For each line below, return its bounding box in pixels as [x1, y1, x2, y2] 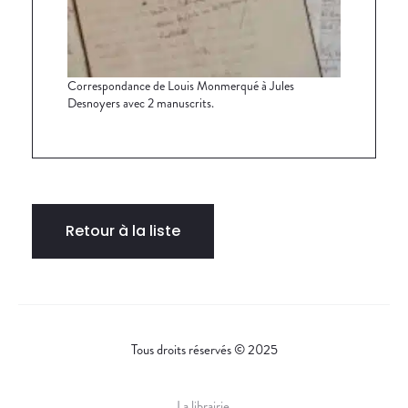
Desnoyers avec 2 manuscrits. [67, 93, 214, 112]
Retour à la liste [66, 219, 180, 241]
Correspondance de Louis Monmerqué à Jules [67, 76, 294, 95]
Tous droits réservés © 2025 [130, 339, 278, 360]
